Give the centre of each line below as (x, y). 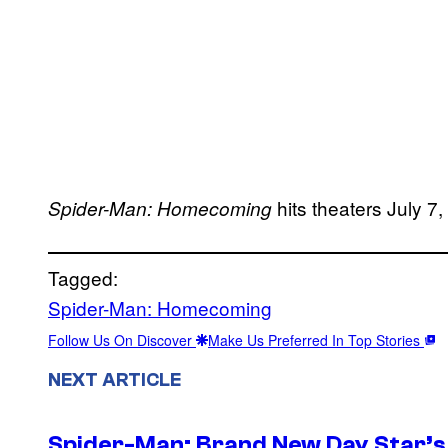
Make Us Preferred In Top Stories (316, 340)
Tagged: (83, 278)
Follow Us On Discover (122, 340)
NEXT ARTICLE (114, 379)
